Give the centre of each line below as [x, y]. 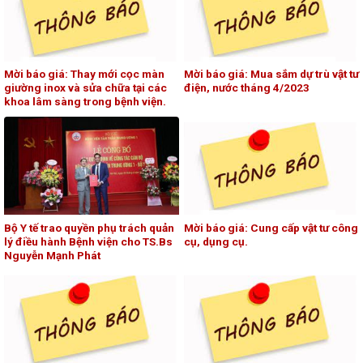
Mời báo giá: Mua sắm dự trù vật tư [271, 74]
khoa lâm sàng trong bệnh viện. [85, 102]
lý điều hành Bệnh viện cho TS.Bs [88, 241]
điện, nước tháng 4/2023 [247, 88]
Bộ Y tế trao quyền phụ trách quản [89, 227]
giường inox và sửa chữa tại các [85, 88]
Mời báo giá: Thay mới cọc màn [84, 74]
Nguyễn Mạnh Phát [52, 255]
